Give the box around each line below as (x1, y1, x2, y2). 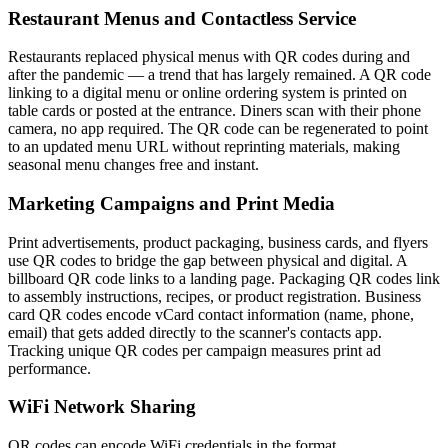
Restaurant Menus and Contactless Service (8, 7, 356, 29)
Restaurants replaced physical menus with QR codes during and (8, 48, 410, 66)
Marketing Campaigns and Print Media (8, 192, 335, 214)
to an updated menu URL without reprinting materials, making (8, 138, 400, 156)
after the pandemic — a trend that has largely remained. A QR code (8, 66, 431, 84)
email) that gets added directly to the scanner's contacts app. (8, 323, 382, 341)
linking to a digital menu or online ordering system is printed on (8, 84, 407, 102)
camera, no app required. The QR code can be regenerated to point (8, 120, 428, 138)
